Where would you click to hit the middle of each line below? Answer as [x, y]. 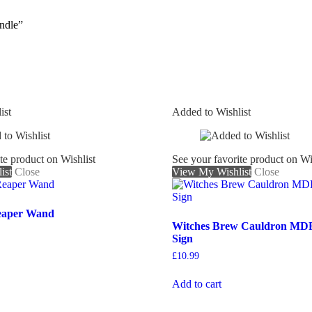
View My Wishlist [211, 171]
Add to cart [196, 283]
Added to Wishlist [211, 111]
